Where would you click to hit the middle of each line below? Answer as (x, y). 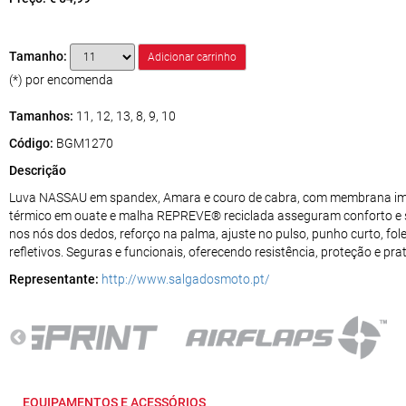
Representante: (54, 280)
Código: (33, 144)
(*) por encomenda (61, 80)
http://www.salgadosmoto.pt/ (186, 280)
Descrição (38, 171)
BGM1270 (85, 144)
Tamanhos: (41, 116)
